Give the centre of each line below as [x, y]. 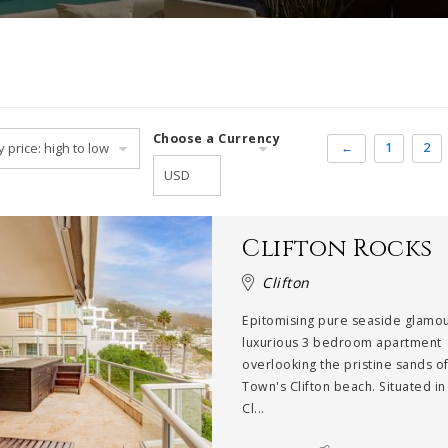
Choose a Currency [216, 138]
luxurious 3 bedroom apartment [342, 342]
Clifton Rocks [337, 249]
